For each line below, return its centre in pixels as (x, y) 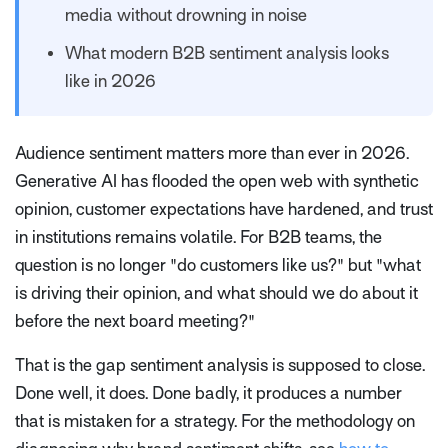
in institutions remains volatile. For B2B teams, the (198, 238)
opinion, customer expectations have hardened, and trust (224, 210)
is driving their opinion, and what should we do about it (216, 294)
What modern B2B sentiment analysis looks (227, 54)
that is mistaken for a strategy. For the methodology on (215, 422)
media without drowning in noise (186, 16)
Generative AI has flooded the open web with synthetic (217, 182)
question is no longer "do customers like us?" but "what (218, 266)
